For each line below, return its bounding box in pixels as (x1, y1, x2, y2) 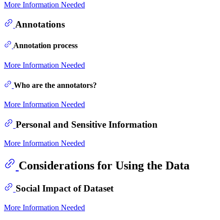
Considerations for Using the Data (19, 159, 190, 172)
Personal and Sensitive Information (15, 119, 158, 130)
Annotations (15, 19, 65, 30)
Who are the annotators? (14, 81, 97, 89)
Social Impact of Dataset (15, 183, 113, 193)
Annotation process (13, 41, 78, 50)
